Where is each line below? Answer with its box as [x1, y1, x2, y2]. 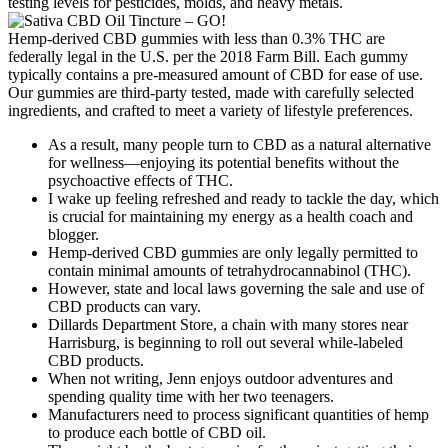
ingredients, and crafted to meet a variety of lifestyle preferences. [8, 102, 413, 120]
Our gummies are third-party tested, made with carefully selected [8, 84, 414, 102]
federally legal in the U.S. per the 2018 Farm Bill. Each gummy [8, 48, 408, 66]
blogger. [48, 226, 99, 244]
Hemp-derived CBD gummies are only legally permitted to [48, 244, 418, 262]
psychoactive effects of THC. [48, 172, 233, 190]
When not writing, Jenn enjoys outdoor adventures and [48, 370, 393, 388]
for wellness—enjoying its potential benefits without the [48, 154, 399, 172]
